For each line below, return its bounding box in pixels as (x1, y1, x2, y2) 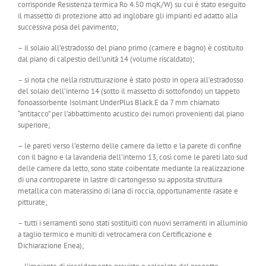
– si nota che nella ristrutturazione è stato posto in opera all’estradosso (18, 75, 243, 85)
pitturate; (18, 197, 47, 208)
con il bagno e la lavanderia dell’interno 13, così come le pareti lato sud (18, 152, 248, 163)
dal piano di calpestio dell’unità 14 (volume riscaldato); (18, 54, 194, 65)
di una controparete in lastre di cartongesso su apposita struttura (18, 175, 222, 185)
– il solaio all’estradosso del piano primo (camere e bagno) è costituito (18, 43, 243, 53)
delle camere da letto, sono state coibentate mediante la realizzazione (18, 163, 245, 174)
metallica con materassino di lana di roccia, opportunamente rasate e (18, 186, 238, 197)
